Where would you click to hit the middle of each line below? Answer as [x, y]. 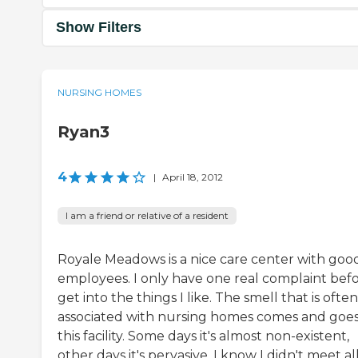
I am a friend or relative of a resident [147, 215]
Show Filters [99, 28]
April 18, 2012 [193, 177]
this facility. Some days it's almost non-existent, [203, 336]
